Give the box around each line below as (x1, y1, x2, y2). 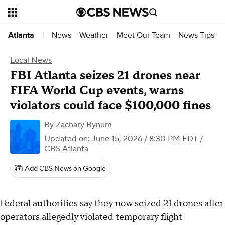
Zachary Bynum (56, 120, 112, 130)
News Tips (178, 30, 214, 40)
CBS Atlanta (44, 144, 88, 154)
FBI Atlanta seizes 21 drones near (10, 68, 200, 83)
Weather (79, 30, 108, 40)
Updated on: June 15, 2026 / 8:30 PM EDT (44, 134, 198, 144)
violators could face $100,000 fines (10, 98, 211, 114)
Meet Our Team (117, 30, 170, 40)
